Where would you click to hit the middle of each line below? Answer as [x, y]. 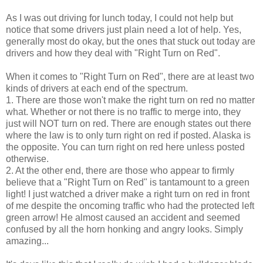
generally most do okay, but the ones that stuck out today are [131, 41]
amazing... [27, 241]
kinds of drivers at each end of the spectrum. [97, 88]
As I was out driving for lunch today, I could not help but [119, 18]
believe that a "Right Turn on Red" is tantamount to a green [128, 182]
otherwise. [27, 159]
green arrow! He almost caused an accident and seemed [123, 217]
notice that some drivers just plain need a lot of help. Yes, [124, 29]
